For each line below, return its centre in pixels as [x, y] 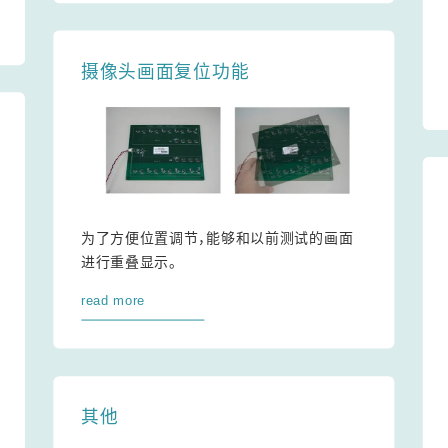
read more [112, 300]
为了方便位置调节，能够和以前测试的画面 [217, 237]
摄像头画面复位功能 [165, 72]
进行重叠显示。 [128, 261]
